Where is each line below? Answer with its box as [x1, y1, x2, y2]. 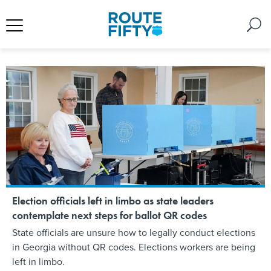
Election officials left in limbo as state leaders [12, 193, 214, 207]
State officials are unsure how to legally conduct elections [12, 225, 255, 240]
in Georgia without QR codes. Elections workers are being [12, 240, 255, 254]
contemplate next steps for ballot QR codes [12, 207, 207, 222]
